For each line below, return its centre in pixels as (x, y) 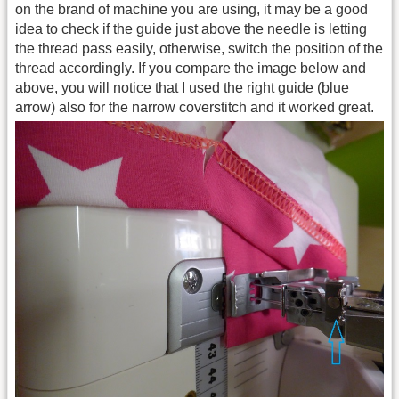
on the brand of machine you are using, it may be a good (191, 10)
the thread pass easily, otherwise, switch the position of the (199, 49)
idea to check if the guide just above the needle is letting (191, 29)
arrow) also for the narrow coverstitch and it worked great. (195, 108)
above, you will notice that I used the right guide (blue (182, 88)
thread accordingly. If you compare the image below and (191, 69)
